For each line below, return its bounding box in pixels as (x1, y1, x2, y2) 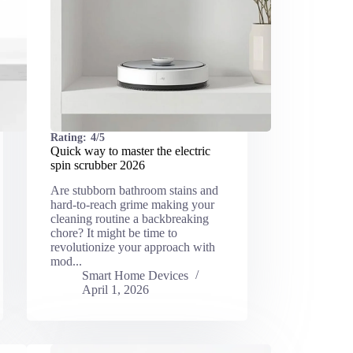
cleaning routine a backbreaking (50, 212, 209, 226)
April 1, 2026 (81, 283, 149, 297)
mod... (50, 255, 82, 269)
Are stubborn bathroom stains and (50, 184, 218, 198)
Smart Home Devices (81, 269, 188, 283)
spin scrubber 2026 (50, 158, 145, 172)
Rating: (50, 131, 87, 143)
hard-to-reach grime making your (50, 198, 214, 212)
